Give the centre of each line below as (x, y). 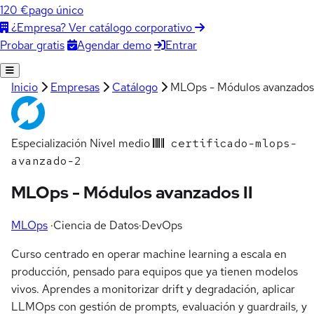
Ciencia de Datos (96, 226)
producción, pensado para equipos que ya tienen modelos (155, 272)
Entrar (181, 45)
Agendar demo (114, 45)
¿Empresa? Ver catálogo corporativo (102, 28)
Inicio (25, 87)
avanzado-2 (46, 161)
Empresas (75, 87)
